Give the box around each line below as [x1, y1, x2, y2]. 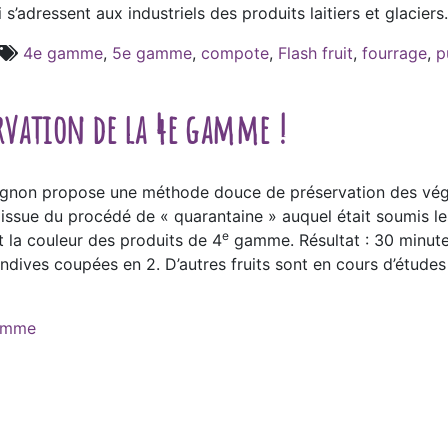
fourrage [362, 43, 427, 63]
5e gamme [112, 43, 192, 63]
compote [201, 43, 269, 63]
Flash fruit [278, 43, 353, 63]
